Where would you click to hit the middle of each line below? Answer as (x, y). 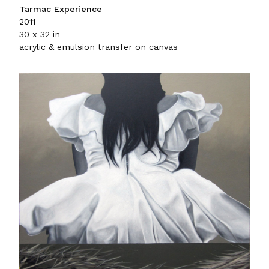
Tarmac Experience (61, 9)
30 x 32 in (40, 34)
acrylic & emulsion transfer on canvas (98, 47)
